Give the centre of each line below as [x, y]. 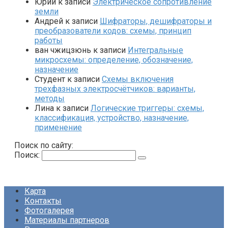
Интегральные [155, 50]
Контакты [43, 201]
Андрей [49, 21]
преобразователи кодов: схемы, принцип [113, 31]
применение [58, 128]
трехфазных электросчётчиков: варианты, [115, 89]
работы [49, 41]
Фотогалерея [49, 211]
